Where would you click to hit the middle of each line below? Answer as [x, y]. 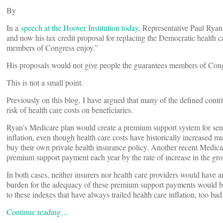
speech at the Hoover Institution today [80, 28]
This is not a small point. [45, 83]
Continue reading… [38, 212]
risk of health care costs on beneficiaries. [70, 110]
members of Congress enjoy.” [52, 48]
